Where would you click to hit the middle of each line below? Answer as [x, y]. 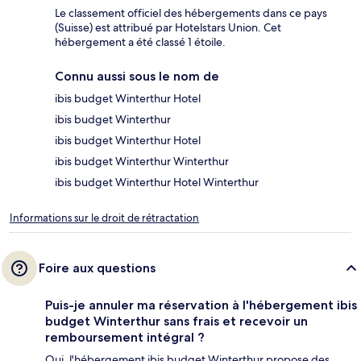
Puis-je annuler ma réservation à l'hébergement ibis [201, 305]
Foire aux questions [97, 268]
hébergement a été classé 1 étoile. [140, 42]
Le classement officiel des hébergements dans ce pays [191, 13]
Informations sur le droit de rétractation [104, 218]
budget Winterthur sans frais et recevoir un [176, 322]
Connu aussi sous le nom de [137, 77]
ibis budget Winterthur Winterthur [142, 162]
